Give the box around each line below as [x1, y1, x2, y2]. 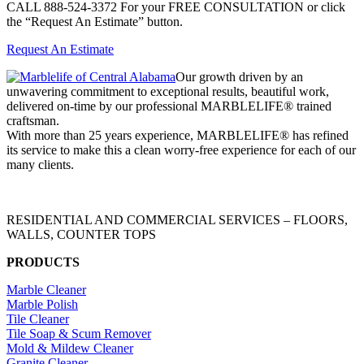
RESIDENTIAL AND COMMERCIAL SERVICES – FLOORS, [6, 212, 348, 227]
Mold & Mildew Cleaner [6, 340, 133, 355]
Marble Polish [6, 297, 78, 311]
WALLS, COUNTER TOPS [6, 227, 156, 241]
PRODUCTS [6, 254, 80, 269]
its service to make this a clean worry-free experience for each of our [6, 142, 356, 157]
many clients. [6, 157, 74, 171]
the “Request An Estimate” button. [6, 14, 183, 28]
